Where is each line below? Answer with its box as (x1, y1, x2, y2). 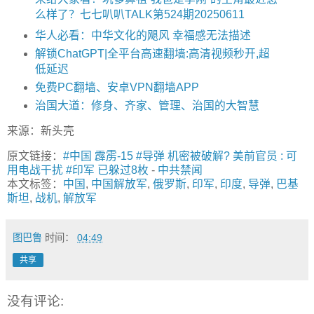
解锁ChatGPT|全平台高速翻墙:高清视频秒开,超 (34, 47, 270, 60)
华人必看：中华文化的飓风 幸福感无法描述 (34, 29, 251, 41)
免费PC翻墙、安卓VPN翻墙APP (34, 81, 199, 93)
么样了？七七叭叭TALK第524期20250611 (34, 8, 245, 20)
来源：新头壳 (7, 125, 74, 137)
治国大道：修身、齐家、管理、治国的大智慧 (34, 99, 259, 111)
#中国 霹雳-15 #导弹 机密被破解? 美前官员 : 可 (63, 150, 297, 163)
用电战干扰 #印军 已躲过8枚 (7, 164, 149, 177)
